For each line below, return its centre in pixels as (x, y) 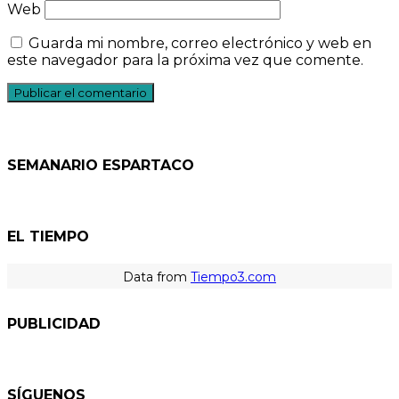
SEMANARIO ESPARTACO (101, 165)
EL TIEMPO (48, 237)
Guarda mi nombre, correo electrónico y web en (200, 44)
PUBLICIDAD (54, 323)
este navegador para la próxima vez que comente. (185, 61)
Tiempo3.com (233, 277)
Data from (157, 277)
